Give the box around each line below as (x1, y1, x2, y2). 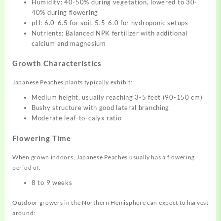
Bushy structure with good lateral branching (32, 104, 170, 112)
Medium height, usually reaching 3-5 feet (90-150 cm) (32, 93, 203, 102)
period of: (12, 163, 41, 171)
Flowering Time (12, 133, 71, 143)
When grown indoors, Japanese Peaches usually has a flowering (12, 153, 195, 161)
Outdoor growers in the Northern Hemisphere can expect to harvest (12, 199, 209, 207)
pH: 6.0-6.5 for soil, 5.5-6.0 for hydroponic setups (32, 18, 188, 27)
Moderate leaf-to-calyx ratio (32, 114, 122, 122)
